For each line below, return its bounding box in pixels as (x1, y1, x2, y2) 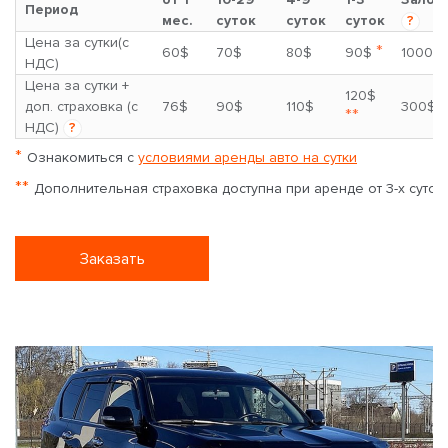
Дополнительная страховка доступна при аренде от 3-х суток (34, 180, 444, 198)
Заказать (79, 248, 145, 269)
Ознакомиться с (27, 149, 138, 167)
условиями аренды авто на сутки (138, 149, 357, 167)
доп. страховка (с (25, 98, 138, 116)
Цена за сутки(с (25, 34, 129, 52)
